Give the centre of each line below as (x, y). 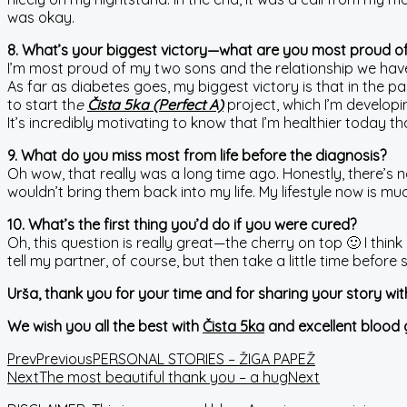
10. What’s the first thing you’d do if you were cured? (182, 224)
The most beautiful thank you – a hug (164, 377)
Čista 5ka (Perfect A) (155, 104)
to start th (41, 104)
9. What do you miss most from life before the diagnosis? (197, 155)
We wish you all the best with (105, 326)
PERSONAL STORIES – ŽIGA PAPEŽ (204, 359)
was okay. (41, 17)
